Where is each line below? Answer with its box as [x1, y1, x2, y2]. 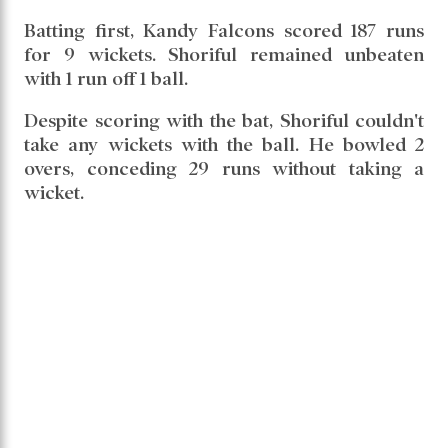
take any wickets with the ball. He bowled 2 [24, 133, 424, 155]
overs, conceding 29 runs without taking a [24, 157, 424, 179]
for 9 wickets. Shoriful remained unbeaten [24, 43, 424, 65]
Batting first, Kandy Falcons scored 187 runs [24, 19, 424, 41]
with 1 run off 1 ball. [24, 67, 188, 89]
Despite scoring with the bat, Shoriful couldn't [24, 109, 424, 131]
